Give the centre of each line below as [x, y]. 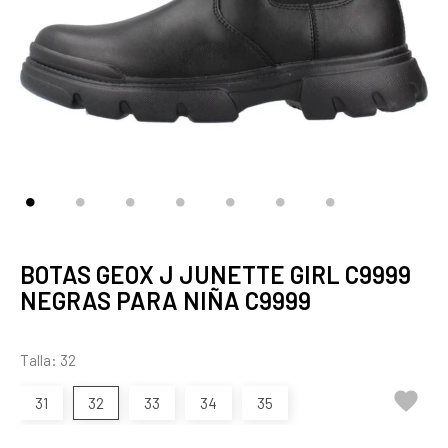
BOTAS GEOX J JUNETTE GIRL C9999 [215, 274]
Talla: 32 [48, 360]
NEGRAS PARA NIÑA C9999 [165, 300]
